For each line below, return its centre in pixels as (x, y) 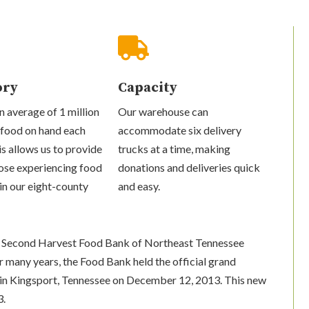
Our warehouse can (163, 111)
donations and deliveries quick (189, 167)
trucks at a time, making (175, 148)
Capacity (148, 88)
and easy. (139, 186)
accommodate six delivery (180, 130)
